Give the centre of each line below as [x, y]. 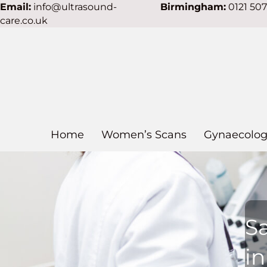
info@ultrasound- [75, 7]
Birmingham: [193, 7]
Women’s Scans [144, 135]
